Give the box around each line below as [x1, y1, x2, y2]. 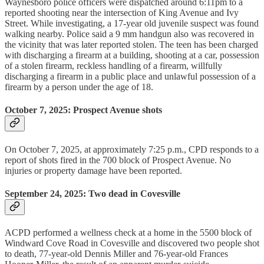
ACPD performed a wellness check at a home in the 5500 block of [5, 227, 252, 238]
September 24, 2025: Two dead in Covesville [5, 188, 180, 199]
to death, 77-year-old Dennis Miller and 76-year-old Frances [5, 249, 228, 259]
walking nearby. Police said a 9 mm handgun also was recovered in [5, 29, 254, 39]
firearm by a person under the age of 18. [5, 82, 153, 93]
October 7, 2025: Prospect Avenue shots [5, 105, 162, 115]
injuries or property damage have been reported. [5, 165, 182, 176]
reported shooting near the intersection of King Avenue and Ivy [5, 8, 239, 18]
